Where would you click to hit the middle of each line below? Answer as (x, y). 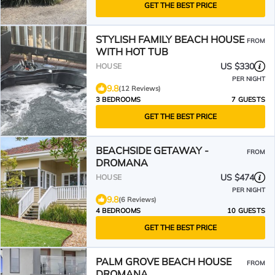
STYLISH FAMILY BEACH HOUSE (170, 39)
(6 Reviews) (137, 199)
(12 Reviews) (140, 88)
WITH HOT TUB (132, 52)
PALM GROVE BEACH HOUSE (164, 261)
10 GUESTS (246, 211)
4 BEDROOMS (118, 211)
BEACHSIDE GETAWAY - (152, 150)
